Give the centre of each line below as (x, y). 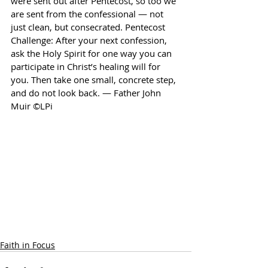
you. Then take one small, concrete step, (95, 80)
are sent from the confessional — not (88, 14)
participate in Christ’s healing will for (87, 66)
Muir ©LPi (32, 106)
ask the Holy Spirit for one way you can (92, 53)
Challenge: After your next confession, (90, 40)
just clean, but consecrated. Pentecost (89, 27)
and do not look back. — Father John (87, 93)
